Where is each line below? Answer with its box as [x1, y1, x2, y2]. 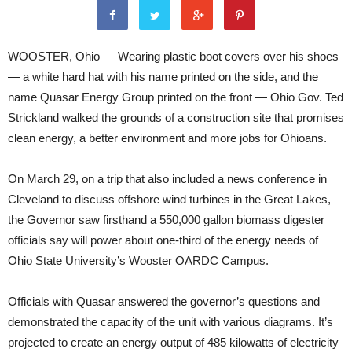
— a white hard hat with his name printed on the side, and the [8, 70, 318, 83]
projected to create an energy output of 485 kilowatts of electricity [8, 335, 339, 349]
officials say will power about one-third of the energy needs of [8, 233, 318, 247]
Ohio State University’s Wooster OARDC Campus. [8, 254, 269, 267]
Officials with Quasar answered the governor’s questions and [8, 295, 320, 308]
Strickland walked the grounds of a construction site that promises [8, 111, 344, 124]
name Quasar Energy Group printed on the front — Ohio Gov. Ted [8, 90, 343, 104]
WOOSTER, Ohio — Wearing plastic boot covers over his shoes [8, 49, 339, 63]
